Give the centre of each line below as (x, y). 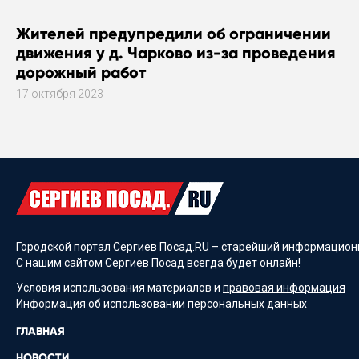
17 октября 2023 (60, 93)
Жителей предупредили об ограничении (173, 33)
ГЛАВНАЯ (40, 331)
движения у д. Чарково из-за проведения (176, 52)
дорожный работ (81, 72)
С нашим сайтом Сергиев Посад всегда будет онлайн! (158, 262)
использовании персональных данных (205, 304)
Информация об (60, 304)
